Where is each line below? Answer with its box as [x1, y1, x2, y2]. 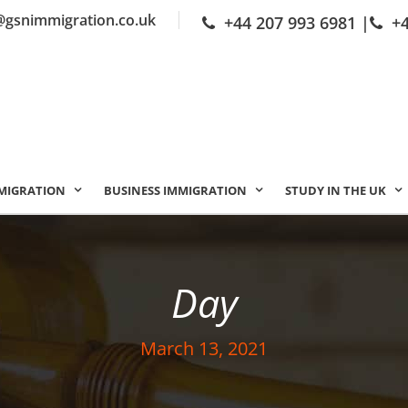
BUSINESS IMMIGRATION [104, 182, 247, 199]
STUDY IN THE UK [285, 182, 386, 199]
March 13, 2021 [140, 336, 268, 361]
